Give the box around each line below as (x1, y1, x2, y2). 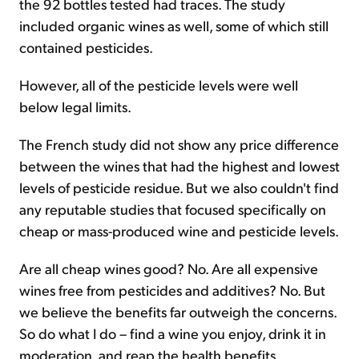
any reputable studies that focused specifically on (19, 200, 326, 218)
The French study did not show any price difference (19, 135, 339, 153)
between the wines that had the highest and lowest (19, 156, 340, 175)
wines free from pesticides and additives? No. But (19, 280, 325, 299)
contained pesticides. (19, 38, 153, 56)
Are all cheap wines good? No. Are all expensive (19, 259, 318, 277)
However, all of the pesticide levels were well (19, 75, 298, 94)
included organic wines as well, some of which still (19, 16, 329, 34)
